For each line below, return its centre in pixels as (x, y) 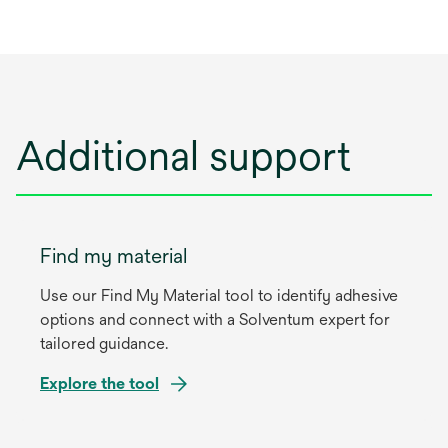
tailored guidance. (104, 343)
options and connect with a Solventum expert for (215, 319)
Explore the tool (99, 383)
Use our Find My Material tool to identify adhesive (219, 295)
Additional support (183, 155)
